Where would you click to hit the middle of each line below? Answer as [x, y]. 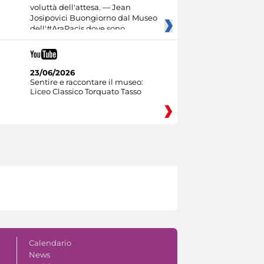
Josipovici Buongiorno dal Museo [93, 17]
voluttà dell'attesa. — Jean [80, 7]
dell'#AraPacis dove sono [77, 28]
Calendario [50, 242]
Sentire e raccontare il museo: [86, 82]
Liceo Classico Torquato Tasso [85, 91]
